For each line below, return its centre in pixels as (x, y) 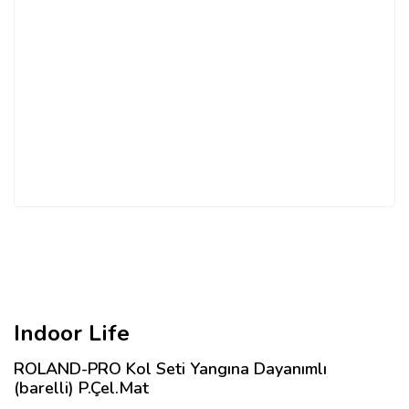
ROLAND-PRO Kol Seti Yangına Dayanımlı (170, 369)
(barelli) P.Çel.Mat (81, 388)
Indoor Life (72, 333)
